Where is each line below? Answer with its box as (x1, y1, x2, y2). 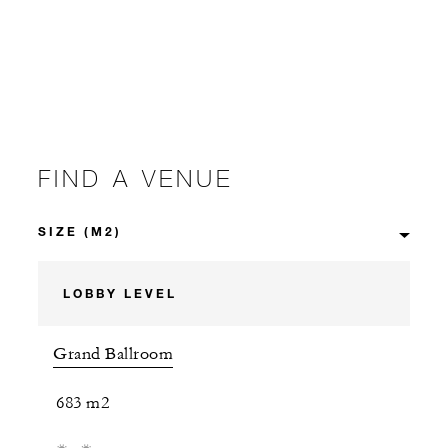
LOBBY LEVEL (63, 285, 177, 302)
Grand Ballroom (53, 344, 173, 365)
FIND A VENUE (38, 162, 233, 192)
